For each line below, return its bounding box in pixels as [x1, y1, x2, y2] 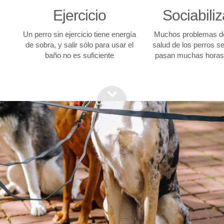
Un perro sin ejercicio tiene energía [22, 30, 136, 38]
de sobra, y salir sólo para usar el [25, 40, 133, 49]
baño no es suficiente [44, 51, 114, 59]
